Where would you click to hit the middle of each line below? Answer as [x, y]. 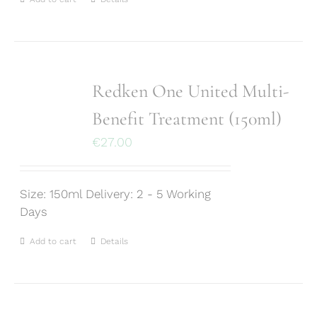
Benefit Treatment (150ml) [187, 119]
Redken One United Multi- [191, 91]
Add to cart [53, 241]
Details [115, 241]
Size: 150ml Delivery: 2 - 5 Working [116, 194]
